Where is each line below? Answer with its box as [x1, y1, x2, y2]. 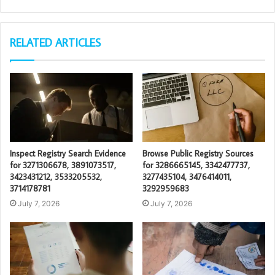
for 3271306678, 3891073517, [10, 160, 116, 171]
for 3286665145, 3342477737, [142, 160, 250, 171]
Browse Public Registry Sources [142, 148, 254, 160]
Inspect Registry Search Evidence [10, 148, 126, 160]
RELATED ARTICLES [10, 35, 101, 50]
